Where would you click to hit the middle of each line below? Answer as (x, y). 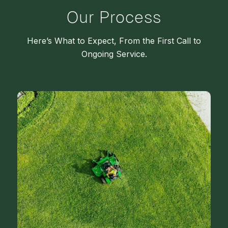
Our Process (114, 17)
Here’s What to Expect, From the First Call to (114, 40)
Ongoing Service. (114, 54)
